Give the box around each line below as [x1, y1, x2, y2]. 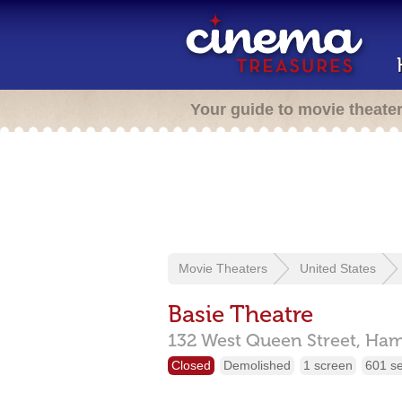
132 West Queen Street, [168, 329, 361, 351]
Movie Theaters [179, 261, 267, 275]
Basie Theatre [168, 301, 313, 328]
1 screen [303, 358, 353, 372]
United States [300, 261, 376, 275]
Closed [171, 358, 211, 372]
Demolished [223, 358, 291, 372]
